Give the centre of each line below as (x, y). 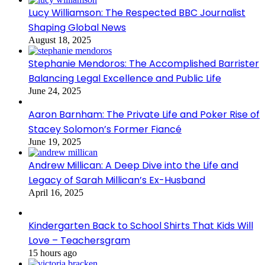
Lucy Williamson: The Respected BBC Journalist (137, 13)
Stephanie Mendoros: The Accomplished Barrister (144, 64)
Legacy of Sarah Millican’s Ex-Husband (117, 180)
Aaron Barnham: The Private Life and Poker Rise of (144, 115)
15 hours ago (53, 253)
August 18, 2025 (60, 40)
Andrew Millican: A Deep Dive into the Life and (133, 166)
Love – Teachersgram (79, 241)
